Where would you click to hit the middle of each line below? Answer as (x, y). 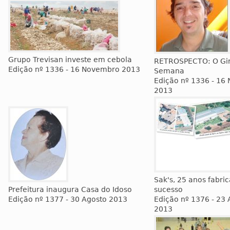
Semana (169, 71)
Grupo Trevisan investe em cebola (70, 60)
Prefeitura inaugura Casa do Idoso (70, 189)
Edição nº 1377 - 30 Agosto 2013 (68, 199)
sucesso (168, 189)
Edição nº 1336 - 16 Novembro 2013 (74, 69)
